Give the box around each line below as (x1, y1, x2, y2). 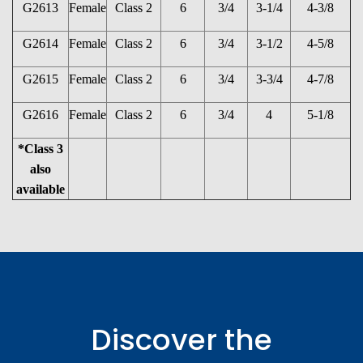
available (16, 182, 65, 197)
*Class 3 (18, 142, 63, 156)
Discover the (91, 319, 272, 361)
